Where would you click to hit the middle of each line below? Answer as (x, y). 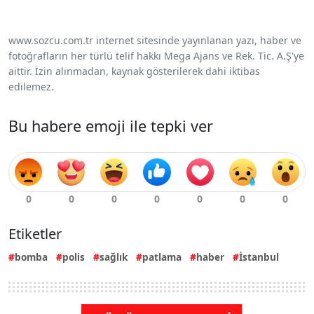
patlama (162, 257)
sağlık (114, 257)
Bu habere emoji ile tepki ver (111, 125)
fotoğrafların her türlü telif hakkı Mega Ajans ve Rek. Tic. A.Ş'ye (156, 55)
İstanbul (259, 257)
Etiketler (35, 233)
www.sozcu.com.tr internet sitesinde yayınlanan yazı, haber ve (155, 40)
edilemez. (31, 86)
